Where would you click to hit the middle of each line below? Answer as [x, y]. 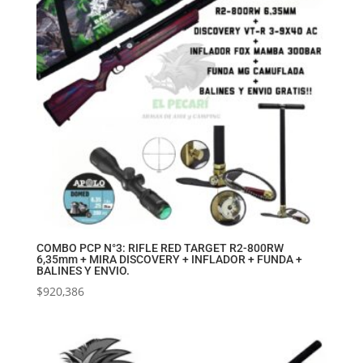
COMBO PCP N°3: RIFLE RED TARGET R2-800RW [160, 248]
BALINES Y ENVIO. [83, 270]
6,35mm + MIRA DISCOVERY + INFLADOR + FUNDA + [169, 259]
